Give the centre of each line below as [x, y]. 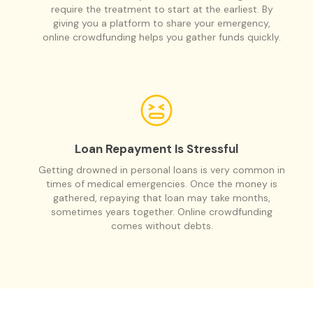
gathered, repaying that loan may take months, [162, 197]
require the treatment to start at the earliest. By [162, 9]
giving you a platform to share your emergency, [162, 23]
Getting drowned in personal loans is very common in [162, 169]
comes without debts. [162, 225]
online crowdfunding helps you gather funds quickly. [162, 37]
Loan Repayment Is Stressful [156, 148]
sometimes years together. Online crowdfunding [162, 211]
